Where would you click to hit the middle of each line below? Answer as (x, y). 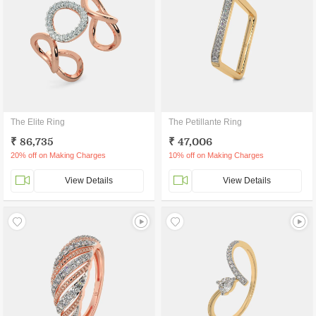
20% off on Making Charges (58, 155)
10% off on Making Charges (216, 155)
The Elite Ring (38, 122)
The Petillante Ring (205, 122)
